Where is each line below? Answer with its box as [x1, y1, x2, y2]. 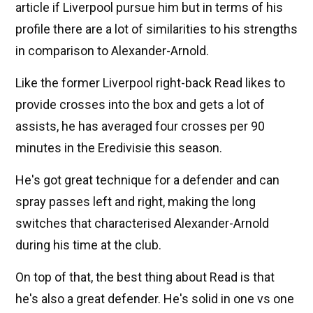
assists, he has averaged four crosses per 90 [15, 119, 265, 134]
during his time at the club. [15, 238, 161, 253]
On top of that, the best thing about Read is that [15, 270, 275, 285]
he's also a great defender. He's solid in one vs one [15, 291, 294, 307]
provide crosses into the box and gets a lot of [15, 97, 265, 112]
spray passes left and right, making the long [15, 194, 256, 210]
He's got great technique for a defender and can [15, 173, 279, 188]
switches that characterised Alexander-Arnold [15, 216, 269, 231]
